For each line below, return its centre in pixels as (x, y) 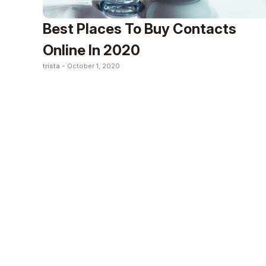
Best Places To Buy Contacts (140, 28)
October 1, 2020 (94, 66)
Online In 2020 (91, 50)
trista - (55, 66)
